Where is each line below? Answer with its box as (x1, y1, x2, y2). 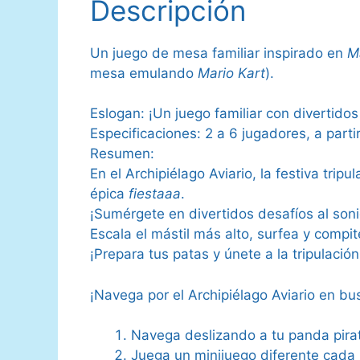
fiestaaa (129, 186, 181, 202)
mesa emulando (90, 64, 198, 81)
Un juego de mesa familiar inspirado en (90, 44, 347, 61)
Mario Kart (198, 64, 265, 81)
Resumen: (90, 145, 154, 162)
